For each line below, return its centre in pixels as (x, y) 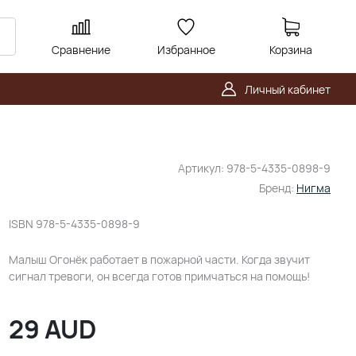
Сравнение (81, 49)
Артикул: (202, 168)
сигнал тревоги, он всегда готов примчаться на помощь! (159, 276)
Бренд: (278, 188)
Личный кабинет (288, 89)
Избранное (186, 49)
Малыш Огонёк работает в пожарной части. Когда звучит (159, 259)
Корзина (291, 49)
